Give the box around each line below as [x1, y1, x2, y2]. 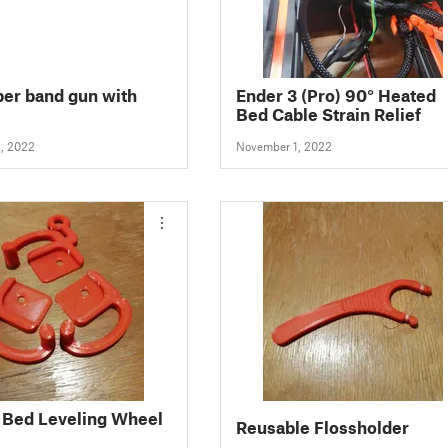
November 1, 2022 [235, 139, 332, 154]
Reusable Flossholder [235, 417, 409, 438]
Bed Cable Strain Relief [235, 103, 421, 124]
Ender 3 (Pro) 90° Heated [235, 84, 436, 105]
